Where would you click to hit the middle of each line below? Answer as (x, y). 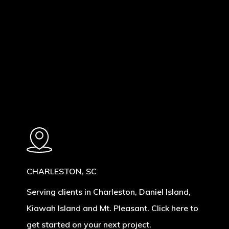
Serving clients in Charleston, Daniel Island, (108, 191)
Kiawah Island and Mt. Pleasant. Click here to (112, 208)
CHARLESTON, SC (61, 171)
